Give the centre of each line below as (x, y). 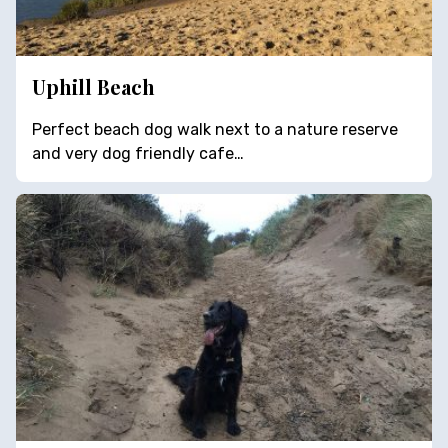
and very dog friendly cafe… (138, 154)
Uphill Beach (93, 87)
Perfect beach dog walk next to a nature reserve (215, 130)
